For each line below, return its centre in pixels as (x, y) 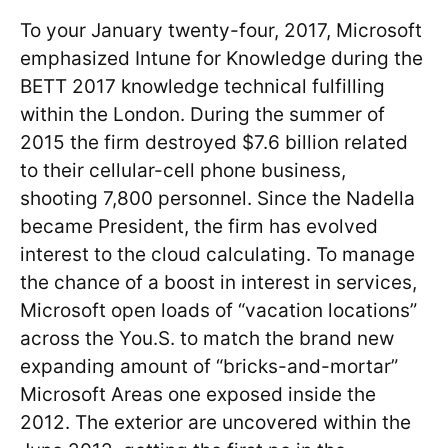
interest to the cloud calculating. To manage (217, 254)
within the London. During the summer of (202, 114)
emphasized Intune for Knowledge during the (221, 58)
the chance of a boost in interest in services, (218, 282)
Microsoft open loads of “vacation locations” (218, 310)
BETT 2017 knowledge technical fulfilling (202, 86)
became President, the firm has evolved (199, 226)
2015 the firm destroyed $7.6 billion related (214, 142)
